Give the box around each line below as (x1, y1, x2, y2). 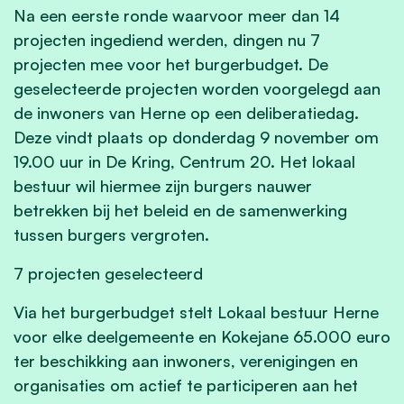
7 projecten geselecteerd (14, 262, 207, 283)
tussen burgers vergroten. (14, 224, 209, 244)
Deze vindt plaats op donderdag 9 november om (14, 126, 379, 147)
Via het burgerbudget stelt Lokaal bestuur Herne (14, 301, 379, 322)
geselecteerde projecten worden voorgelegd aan (14, 78, 381, 98)
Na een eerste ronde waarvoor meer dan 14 (14, 5, 340, 25)
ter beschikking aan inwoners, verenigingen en (14, 350, 358, 371)
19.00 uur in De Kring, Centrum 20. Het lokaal (14, 151, 355, 171)
